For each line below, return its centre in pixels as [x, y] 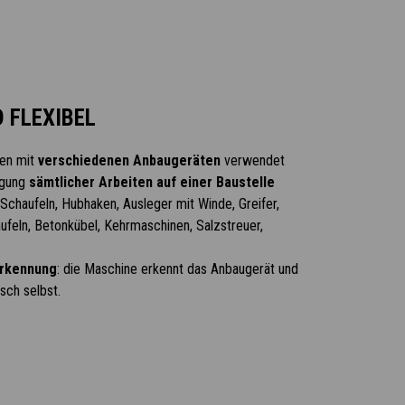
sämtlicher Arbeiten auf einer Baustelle [151, 182]
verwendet [252, 160]
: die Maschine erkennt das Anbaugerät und [177, 269]
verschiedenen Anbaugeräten [129, 160]
